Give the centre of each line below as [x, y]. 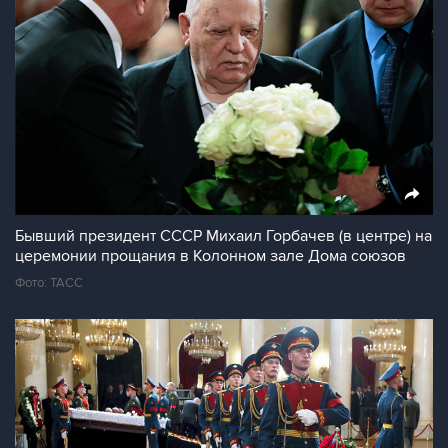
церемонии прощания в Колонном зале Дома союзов [210, 256]
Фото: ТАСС [49, 283]
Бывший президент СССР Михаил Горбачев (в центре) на [223, 236]
